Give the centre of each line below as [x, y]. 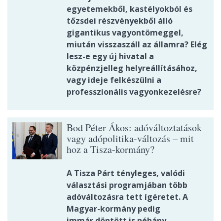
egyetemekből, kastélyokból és [129, 9]
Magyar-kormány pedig [113, 209]
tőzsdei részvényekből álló [120, 21]
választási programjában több [127, 185]
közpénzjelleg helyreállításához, [132, 68]
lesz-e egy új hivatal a [110, 56]
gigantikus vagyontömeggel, [125, 33]
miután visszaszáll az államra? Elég [137, 45]
